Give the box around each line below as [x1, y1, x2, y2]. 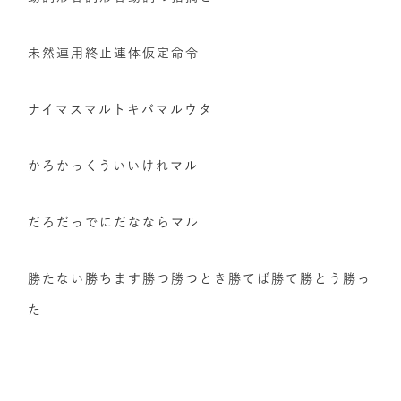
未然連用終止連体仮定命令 [28, 46, 200, 59]
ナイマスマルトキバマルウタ [28, 102, 214, 115]
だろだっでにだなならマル [28, 215, 200, 228]
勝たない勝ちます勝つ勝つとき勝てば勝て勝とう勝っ [28, 271, 372, 285]
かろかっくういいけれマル [28, 158, 200, 172]
